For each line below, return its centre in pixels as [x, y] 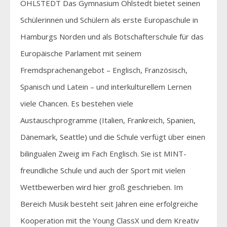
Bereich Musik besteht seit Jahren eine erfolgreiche [109, 203]
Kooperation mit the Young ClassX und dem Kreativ [110, 220]
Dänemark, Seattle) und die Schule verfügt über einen [113, 137]
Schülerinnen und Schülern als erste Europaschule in [109, 20]
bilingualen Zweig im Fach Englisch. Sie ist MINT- [103, 153]
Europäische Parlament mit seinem [81, 53]
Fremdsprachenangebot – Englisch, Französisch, [104, 70]
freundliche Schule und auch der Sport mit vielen [103, 170]
